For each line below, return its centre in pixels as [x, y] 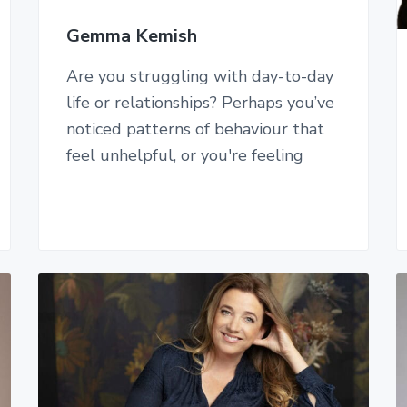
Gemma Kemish [131, 36]
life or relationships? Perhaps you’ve [200, 103]
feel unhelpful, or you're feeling [184, 156]
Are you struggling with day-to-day [199, 77]
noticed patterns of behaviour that [195, 129]
